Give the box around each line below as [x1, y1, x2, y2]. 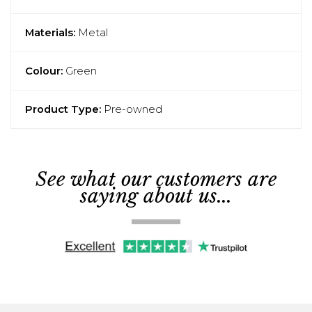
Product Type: [25, 103, 101, 116]
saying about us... [80, 184, 232, 208]
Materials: [25, 26, 75, 40]
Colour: [25, 65, 63, 78]
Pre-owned [101, 103, 162, 116]
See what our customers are [35, 167, 277, 192]
